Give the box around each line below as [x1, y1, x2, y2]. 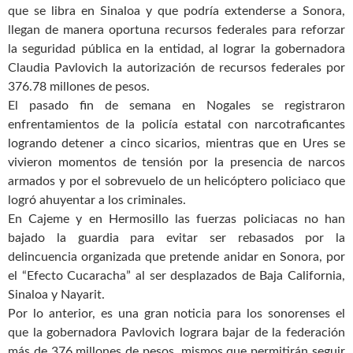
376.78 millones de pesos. [8, 80, 150, 93]
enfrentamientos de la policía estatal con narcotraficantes [8, 117, 345, 131]
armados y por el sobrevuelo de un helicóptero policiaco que [8, 174, 345, 188]
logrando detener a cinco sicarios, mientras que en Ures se [8, 136, 345, 150]
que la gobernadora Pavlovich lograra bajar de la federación [8, 325, 345, 339]
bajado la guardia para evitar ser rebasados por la [8, 231, 345, 244]
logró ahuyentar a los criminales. [8, 193, 186, 206]
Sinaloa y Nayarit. [8, 288, 105, 301]
